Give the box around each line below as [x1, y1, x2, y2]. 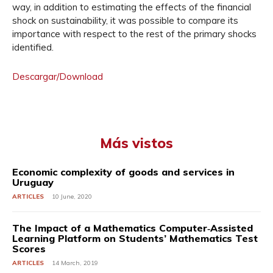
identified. [12, 41, 54, 53]
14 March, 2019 [52, 259, 98, 267]
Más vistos [100, 134, 173, 152]
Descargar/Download [12, 71, 103, 82]
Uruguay [12, 176, 54, 188]
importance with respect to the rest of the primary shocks [12, 28, 257, 40]
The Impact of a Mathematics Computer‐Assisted [12, 222, 253, 234]
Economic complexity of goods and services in [12, 166, 235, 178]
